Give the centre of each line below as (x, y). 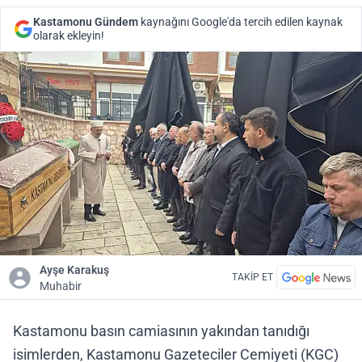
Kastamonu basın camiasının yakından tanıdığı (161, 331)
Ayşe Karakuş (75, 270)
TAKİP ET (253, 277)
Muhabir (61, 286)
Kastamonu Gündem (86, 22)
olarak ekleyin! (69, 36)
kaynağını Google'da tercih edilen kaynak (240, 22)
